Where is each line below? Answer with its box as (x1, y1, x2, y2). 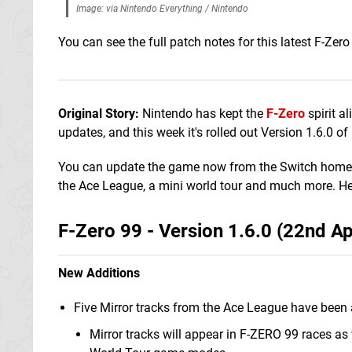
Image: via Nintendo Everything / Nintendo (76, 2, 248, 14)
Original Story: (58, 105, 139, 121)
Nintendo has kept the (139, 105, 266, 121)
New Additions (58, 265, 140, 280)
